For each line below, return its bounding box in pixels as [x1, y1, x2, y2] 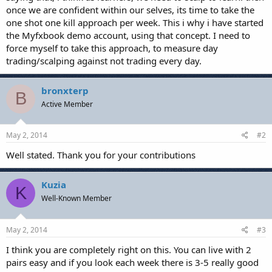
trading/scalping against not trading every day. [6, 54, 202, 67]
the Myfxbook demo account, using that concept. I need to [6, 29, 250, 41]
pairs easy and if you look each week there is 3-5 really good [6, 256, 259, 268]
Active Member [41, 98, 93, 109]
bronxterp [41, 84, 89, 97]
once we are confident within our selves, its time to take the [6, 3, 254, 16]
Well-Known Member [41, 193, 112, 203]
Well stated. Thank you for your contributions [6, 149, 195, 161]
